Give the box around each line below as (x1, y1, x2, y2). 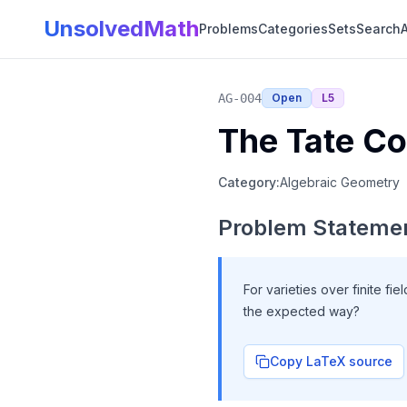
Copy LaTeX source (270, 353, 392, 369)
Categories (258, 21, 328, 36)
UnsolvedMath (44, 15, 199, 42)
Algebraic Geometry (280, 174, 400, 190)
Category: (218, 174, 280, 190)
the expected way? (243, 303, 360, 319)
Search (356, 21, 401, 36)
